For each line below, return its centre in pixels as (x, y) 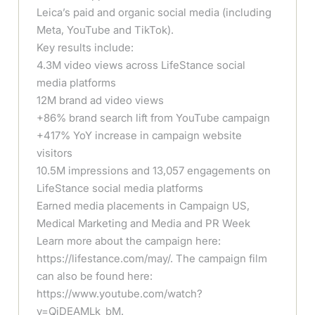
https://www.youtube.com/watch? (120, 293)
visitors (55, 153)
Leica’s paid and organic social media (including (154, 12)
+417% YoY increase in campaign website (140, 135)
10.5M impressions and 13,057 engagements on (154, 170)
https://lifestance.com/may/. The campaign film (152, 258)
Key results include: (85, 47)
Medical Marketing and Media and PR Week (144, 223)
